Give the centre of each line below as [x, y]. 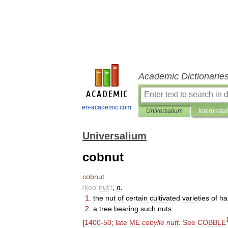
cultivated [165, 198]
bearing [126, 209]
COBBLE [212, 222]
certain [137, 198]
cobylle [153, 222]
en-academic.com [107, 107]
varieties [196, 198]
